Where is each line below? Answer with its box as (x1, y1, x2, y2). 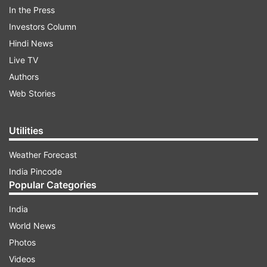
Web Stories (9, 88, 55, 98)
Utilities (9, 125, 44, 136)
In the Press (9, 5, 55, 15)
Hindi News (9, 38, 53, 48)
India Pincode (9, 166, 62, 176)
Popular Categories (9, 179, 97, 191)
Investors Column (9, 21, 76, 32)
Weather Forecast (9, 150, 77, 160)
